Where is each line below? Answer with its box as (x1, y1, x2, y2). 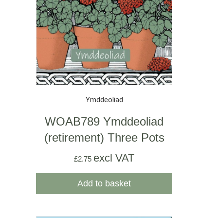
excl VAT (93, 151, 134, 164)
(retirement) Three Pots (44, 130, 164, 144)
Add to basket (77, 178, 131, 188)
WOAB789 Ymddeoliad (45, 114, 163, 128)
